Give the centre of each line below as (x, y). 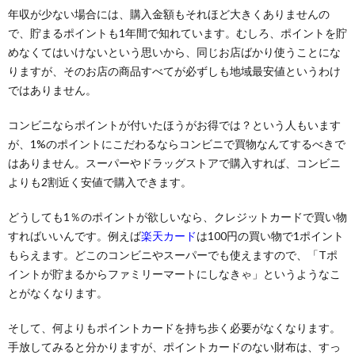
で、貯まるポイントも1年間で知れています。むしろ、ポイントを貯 (177, 32)
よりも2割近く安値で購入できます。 (100, 181)
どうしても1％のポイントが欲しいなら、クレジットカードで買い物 (177, 216)
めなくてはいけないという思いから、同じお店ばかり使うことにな (174, 52)
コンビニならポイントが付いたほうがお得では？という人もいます (174, 124)
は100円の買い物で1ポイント (270, 235)
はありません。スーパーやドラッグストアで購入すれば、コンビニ (174, 162)
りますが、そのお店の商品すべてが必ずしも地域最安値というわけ (174, 71)
